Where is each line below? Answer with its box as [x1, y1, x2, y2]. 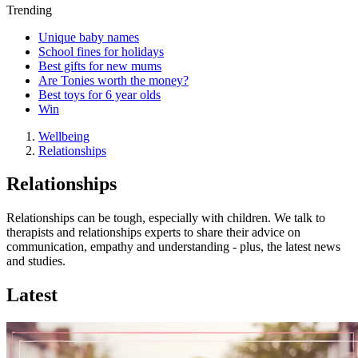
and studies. [6, 254, 66, 268]
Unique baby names [38, 30, 139, 44]
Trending [6, 2, 52, 17]
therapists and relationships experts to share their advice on [6, 225, 300, 240]
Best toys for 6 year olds [38, 87, 161, 101]
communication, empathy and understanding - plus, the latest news [6, 240, 340, 254]
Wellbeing [38, 129, 89, 143]
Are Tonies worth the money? [38, 73, 189, 87]
